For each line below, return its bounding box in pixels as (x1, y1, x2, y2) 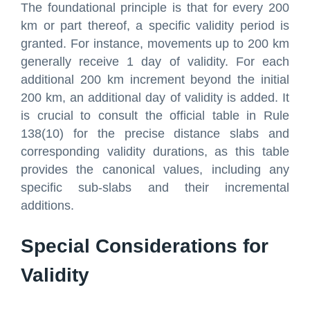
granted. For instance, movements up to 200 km (21, 36, 289, 51)
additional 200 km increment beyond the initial (21, 72, 289, 86)
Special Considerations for (21, 235, 268, 257)
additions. (21, 198, 74, 212)
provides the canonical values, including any (21, 162, 289, 176)
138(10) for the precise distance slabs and (21, 126, 289, 140)
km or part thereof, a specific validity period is (21, 18, 289, 33)
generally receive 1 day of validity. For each (21, 54, 289, 69)
